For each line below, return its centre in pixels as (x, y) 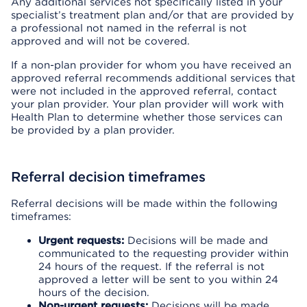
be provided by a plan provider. (93, 130)
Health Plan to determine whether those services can (147, 117)
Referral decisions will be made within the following (144, 204)
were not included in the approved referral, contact (144, 91)
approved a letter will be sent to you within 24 (158, 280)
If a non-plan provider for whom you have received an (151, 65)
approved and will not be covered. (100, 41)
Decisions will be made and (196, 241)
